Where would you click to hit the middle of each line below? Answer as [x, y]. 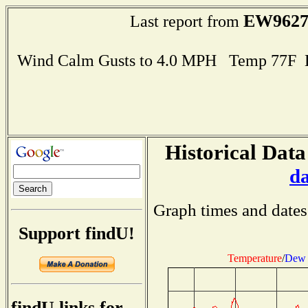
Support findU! [77, 233]
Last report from [186, 21]
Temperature [255, 258]
